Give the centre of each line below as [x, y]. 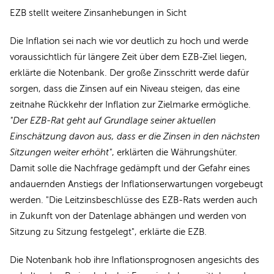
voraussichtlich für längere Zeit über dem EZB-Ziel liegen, [128, 57]
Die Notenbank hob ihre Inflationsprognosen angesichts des [135, 260]
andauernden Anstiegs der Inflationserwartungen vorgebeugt [136, 184]
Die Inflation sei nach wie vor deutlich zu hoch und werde [129, 41]
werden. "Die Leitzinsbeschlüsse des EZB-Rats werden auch [134, 200]
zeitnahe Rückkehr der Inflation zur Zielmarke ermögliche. [130, 104]
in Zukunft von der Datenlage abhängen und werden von [128, 216]
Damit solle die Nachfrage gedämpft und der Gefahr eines [130, 168]
